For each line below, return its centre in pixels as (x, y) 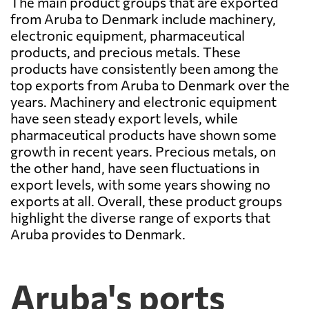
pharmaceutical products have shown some (143, 135)
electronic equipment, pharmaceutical (128, 36)
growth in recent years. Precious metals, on (143, 151)
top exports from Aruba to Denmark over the (150, 85)
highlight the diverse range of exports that (140, 218)
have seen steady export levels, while (124, 118)
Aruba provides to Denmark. (98, 234)
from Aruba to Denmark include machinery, (143, 19)
